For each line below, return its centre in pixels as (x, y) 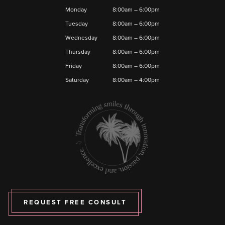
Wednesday (81, 37)
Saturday (77, 80)
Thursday (78, 51)
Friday (74, 66)
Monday (76, 9)
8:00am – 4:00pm (136, 80)
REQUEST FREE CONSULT (75, 202)
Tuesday (77, 23)
